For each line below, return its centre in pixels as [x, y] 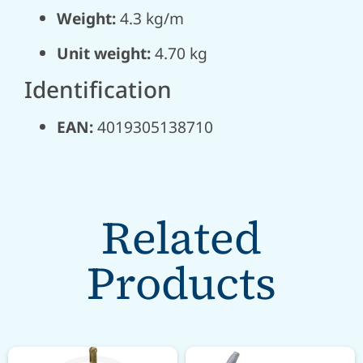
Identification [98, 90]
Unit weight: [104, 53]
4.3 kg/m [150, 19]
